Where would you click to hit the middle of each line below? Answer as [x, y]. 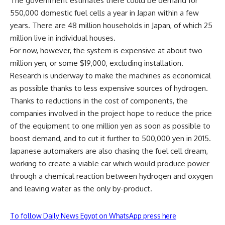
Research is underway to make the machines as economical [110, 76]
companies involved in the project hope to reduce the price [111, 113]
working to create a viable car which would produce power [110, 163]
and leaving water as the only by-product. [81, 189]
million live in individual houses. [63, 38]
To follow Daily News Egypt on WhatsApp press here [93, 216]
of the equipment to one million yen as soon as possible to [110, 126]
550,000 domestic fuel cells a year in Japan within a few [104, 13]
